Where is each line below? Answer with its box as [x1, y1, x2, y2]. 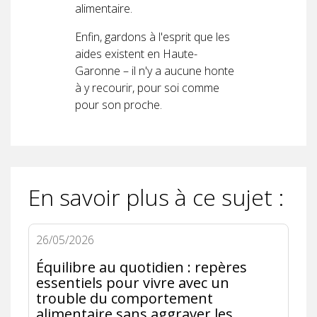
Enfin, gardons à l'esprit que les [75, 28, 230, 45]
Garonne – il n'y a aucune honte [75, 62, 234, 79]
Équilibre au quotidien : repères [36, 257, 247, 277]
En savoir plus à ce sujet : [28, 181, 284, 212]
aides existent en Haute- [75, 45, 197, 62]
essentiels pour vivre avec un [36, 272, 229, 292]
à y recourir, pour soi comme [75, 79, 219, 96]
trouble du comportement [36, 288, 213, 308]
